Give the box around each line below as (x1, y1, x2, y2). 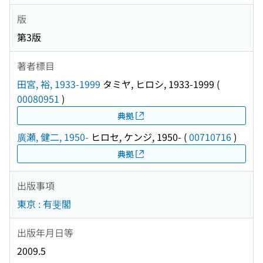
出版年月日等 (17, 225, 73, 240)
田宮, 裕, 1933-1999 (17, 77, 100, 92)
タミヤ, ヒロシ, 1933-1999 (100, 77, 214, 92)
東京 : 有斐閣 (17, 197, 71, 211)
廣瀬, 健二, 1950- (17, 130, 89, 144)
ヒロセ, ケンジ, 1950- (89, 130, 181, 144)
